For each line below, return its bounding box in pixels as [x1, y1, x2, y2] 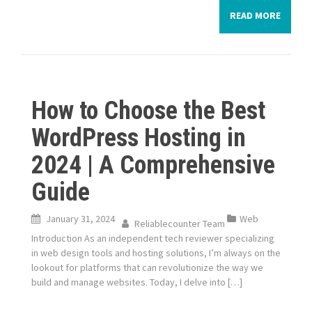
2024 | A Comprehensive [31, 150, 275, 180]
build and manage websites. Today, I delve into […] [31, 276, 242, 288]
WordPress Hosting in [31, 123, 246, 153]
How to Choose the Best [31, 96, 265, 125]
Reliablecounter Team [134, 217, 225, 230]
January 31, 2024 [46, 212, 115, 225]
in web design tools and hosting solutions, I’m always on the [31, 247, 281, 259]
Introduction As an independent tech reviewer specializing [31, 232, 274, 244]
